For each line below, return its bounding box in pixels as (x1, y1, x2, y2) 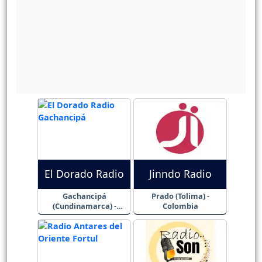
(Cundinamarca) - (52, 201, 116, 212)
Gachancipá (62, 191, 106, 202)
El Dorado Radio (44, 167, 124, 181)
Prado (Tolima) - (151, 191, 209, 202)
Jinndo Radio (149, 167, 212, 181)
